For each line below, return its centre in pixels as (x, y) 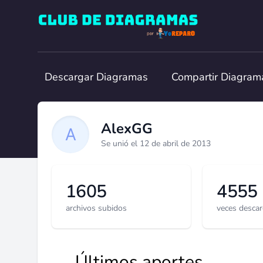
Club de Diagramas (77, 18)
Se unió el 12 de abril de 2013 (156, 144)
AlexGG (127, 129)
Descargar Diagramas (96, 77)
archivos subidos (96, 208)
